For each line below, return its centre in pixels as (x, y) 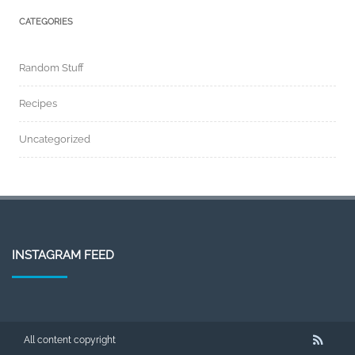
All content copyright (70, 340)
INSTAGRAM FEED (63, 255)
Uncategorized (55, 139)
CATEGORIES (46, 21)
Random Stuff (52, 67)
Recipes (38, 103)
